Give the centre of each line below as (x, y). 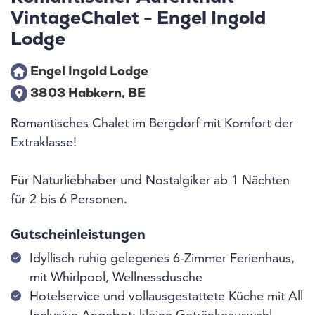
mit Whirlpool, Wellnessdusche (118, 278)
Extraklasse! (44, 143)
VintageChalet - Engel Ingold (138, 20)
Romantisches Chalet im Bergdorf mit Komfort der (152, 124)
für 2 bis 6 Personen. (69, 200)
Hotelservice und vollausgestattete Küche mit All (166, 297)
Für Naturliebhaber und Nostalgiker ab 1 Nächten (150, 181)
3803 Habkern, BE (86, 94)
